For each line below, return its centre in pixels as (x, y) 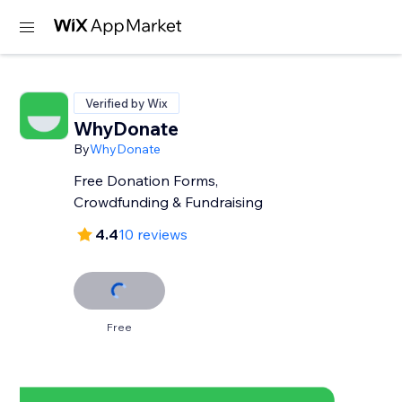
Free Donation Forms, (146, 180)
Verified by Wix (127, 103)
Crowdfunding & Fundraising (169, 202)
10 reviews (153, 234)
